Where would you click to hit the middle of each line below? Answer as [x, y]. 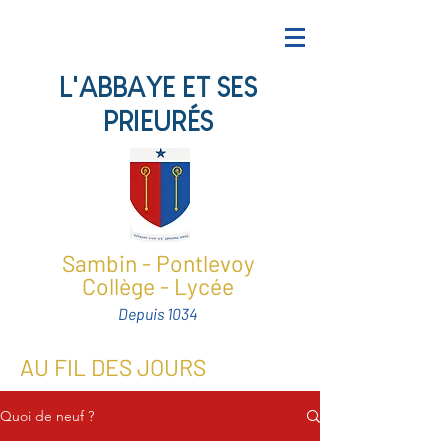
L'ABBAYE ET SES [158, 88]
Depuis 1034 [158, 313]
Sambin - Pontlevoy [158, 263]
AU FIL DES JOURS [113, 367]
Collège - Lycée [158, 286]
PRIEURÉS [158, 122]
